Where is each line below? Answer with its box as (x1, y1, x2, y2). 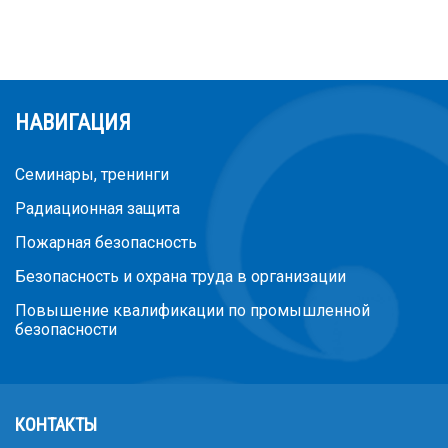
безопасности (15, 319, 117, 339)
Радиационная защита (15, 198, 180, 218)
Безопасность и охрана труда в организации (15, 266, 346, 286)
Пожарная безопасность (15, 232, 197, 252)
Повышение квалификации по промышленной (15, 300, 370, 320)
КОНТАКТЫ (15, 413, 97, 435)
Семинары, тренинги (15, 164, 169, 184)
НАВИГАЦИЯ (15, 109, 131, 135)
